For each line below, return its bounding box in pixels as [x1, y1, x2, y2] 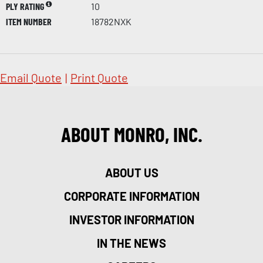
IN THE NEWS [97, 235, 166, 250]
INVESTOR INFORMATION [69, 212, 194, 227]
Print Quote [70, 70, 128, 85]
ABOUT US [104, 165, 159, 180]
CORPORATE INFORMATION [63, 188, 200, 203]
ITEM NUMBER [6, 15, 52, 27]
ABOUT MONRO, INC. [60, 121, 203, 146]
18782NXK [91, 15, 131, 27]
